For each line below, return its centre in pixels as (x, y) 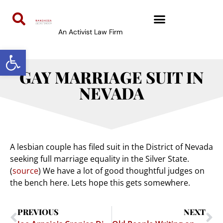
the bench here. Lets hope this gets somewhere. (100, 183)
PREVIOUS (38, 212)
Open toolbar (31, 54)
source (25, 171)
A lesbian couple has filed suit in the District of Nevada (111, 147)
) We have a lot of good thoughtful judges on (121, 171)
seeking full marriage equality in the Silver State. (100, 159)
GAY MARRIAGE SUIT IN (111, 77)
